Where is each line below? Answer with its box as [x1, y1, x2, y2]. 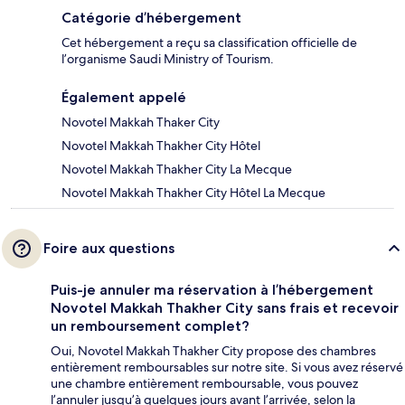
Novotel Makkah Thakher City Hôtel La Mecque [61, 184, 325, 201]
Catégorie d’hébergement [61, 8, 241, 26]
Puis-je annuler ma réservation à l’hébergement [51, 280, 373, 298]
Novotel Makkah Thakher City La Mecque [61, 160, 292, 177]
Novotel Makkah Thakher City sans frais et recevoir [51, 298, 399, 316]
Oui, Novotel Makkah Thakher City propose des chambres [51, 342, 376, 359]
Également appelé [61, 88, 186, 106]
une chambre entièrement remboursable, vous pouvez [51, 374, 358, 391]
